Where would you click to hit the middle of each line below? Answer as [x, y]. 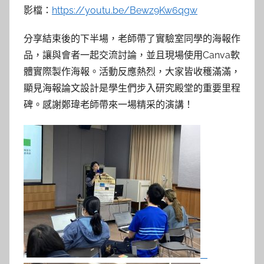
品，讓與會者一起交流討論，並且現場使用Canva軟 [132, 55]
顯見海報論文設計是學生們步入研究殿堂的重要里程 [132, 88]
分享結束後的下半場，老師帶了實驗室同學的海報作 [132, 39]
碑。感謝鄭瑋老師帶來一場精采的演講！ [108, 105]
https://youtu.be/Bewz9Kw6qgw [125, 10]
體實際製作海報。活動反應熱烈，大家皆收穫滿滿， [132, 72]
